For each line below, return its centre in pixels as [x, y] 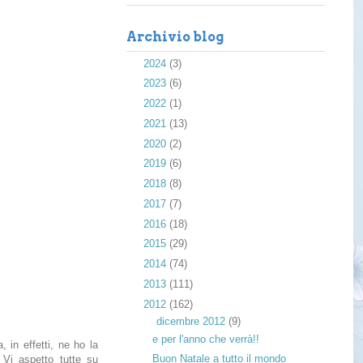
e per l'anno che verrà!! [206, 339]
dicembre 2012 [192, 322]
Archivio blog [175, 37]
